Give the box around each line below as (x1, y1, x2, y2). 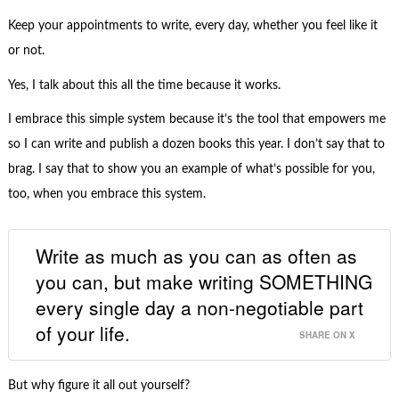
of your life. (35, 319, 130, 346)
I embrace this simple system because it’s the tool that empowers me (7, 113, 386, 126)
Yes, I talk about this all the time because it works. (7, 78, 281, 92)
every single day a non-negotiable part (35, 293, 363, 321)
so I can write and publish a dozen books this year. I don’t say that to (7, 138, 385, 151)
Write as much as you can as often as (35, 241, 357, 269)
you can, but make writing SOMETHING (35, 267, 372, 295)
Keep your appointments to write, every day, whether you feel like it (7, 20, 378, 33)
